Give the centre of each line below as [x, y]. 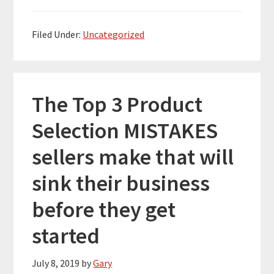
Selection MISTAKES [125, 130]
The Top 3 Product [117, 104]
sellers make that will [133, 157]
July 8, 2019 [56, 263]
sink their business [121, 183]
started [66, 235]
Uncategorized [114, 34]
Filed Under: [57, 34]
